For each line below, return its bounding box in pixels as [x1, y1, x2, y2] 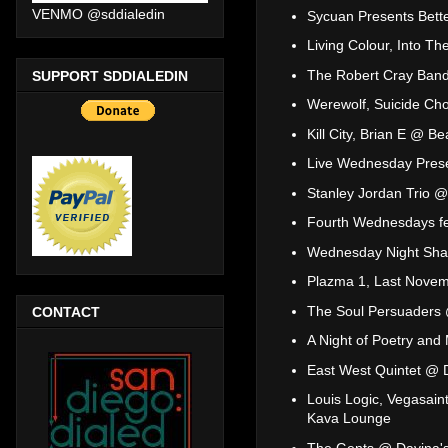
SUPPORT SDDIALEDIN [32, 67, 188, 84]
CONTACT [32, 303, 100, 320]
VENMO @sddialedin [32, 6, 165, 23]
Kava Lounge [307, 410, 391, 427]
